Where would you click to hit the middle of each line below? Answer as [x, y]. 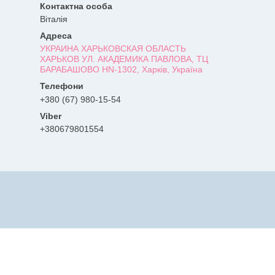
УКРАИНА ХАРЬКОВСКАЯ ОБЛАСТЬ [113, 49]
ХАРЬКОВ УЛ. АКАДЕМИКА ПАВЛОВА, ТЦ [124, 59]
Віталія [54, 19]
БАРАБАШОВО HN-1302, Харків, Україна [121, 70]
